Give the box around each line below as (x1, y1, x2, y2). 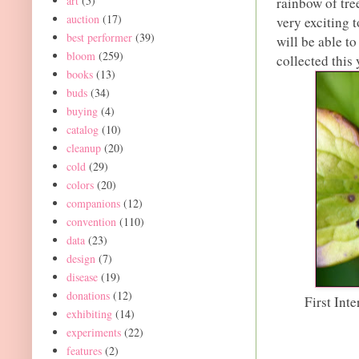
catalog (66, 121, 99, 137)
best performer (66, 29, 132, 45)
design (66, 250, 95, 266)
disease (66, 268, 98, 284)
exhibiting (66, 305, 112, 321)
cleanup (66, 139, 101, 155)
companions (66, 195, 120, 211)
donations (66, 287, 110, 303)
